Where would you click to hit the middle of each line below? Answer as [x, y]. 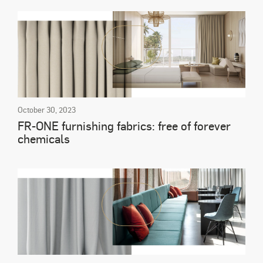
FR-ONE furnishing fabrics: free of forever [124, 126]
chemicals [44, 139]
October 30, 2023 [47, 110]
